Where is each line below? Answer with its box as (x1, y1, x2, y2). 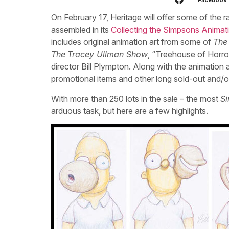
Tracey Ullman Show (67, 49, 148, 60)
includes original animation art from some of (51, 37, 213, 48)
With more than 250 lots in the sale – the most (51, 93, 220, 104)
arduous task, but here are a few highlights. (51, 105, 208, 116)
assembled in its (51, 25, 111, 35)
